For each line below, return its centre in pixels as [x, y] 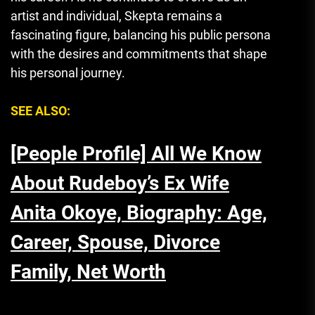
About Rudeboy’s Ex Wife [120, 183]
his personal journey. [68, 72]
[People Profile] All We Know [136, 153]
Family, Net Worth [88, 271]
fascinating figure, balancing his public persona [141, 34]
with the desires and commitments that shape [139, 53]
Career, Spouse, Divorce [115, 242]
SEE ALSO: [40, 110]
